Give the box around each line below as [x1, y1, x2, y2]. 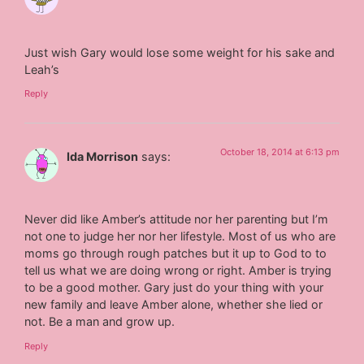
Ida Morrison [67, 149, 139, 163]
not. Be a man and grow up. [24, 314, 175, 329]
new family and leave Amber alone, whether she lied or [24, 297, 323, 312]
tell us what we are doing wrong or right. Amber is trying [24, 263, 332, 278]
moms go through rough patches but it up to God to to [24, 246, 327, 261]
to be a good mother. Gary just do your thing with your [24, 280, 324, 295]
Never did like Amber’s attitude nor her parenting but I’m [24, 212, 329, 227]
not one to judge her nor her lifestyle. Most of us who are [24, 229, 336, 244]
